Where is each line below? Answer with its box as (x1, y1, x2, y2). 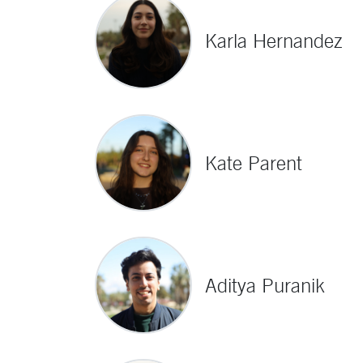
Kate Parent (205, 152, 302, 174)
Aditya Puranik (205, 274, 325, 297)
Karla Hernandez (205, 29, 343, 52)
